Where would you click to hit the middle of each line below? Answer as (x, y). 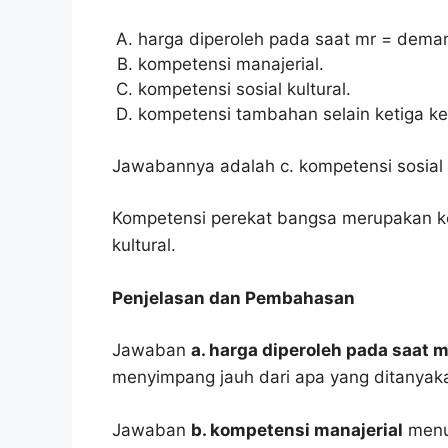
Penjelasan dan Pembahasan (233, 297)
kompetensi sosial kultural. (244, 89)
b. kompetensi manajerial (297, 429)
